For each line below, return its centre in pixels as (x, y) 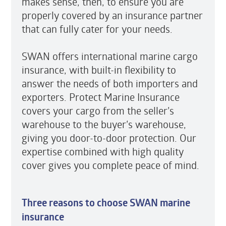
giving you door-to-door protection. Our (109, 138)
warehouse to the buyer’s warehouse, (104, 124)
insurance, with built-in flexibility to (99, 70)
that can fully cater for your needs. (98, 29)
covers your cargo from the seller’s (98, 110)
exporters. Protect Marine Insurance (100, 97)
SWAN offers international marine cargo (109, 56)
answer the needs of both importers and (109, 83)
